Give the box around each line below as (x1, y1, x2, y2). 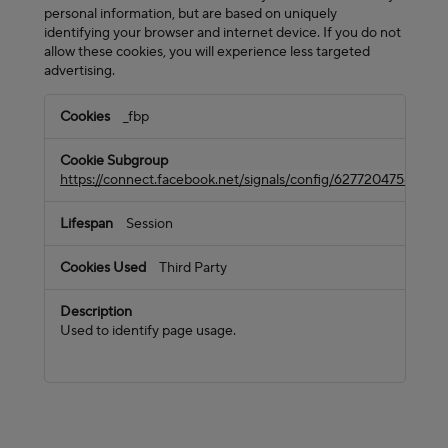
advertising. (44, 60, 115, 80)
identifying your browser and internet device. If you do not (44, 22, 401, 42)
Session (126, 214, 173, 234)
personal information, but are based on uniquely (44, 3, 337, 23)
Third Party (159, 258, 227, 278)
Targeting (44, 94, 112, 115)
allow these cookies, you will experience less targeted (44, 41, 370, 61)
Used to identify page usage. (60, 321, 236, 341)
